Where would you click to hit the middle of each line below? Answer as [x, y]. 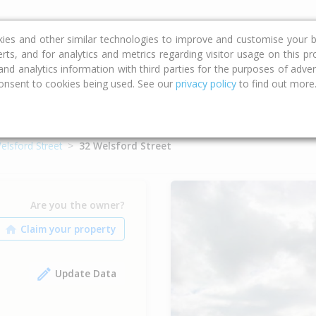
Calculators [64, 25]
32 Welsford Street [125, 146]
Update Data [85, 273]
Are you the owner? [77, 205]
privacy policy [206, 84]
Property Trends [163, 25]
